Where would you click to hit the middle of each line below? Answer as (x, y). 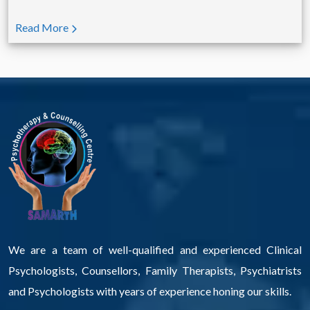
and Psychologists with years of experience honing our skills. (150, 291)
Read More (43, 28)
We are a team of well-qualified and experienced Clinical (155, 249)
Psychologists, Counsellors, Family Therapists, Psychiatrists (155, 270)
